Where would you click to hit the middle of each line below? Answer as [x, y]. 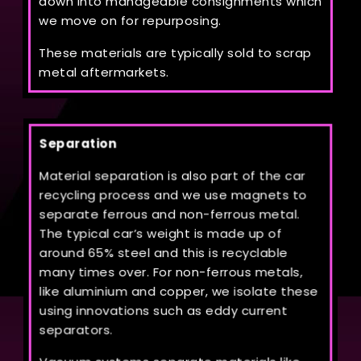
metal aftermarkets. [104, 73]
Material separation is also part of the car [172, 176]
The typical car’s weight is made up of [160, 234]
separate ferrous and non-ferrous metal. [170, 214]
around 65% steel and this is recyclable [164, 253]
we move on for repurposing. [130, 21]
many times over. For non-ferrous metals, [171, 272]
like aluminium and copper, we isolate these [179, 292]
